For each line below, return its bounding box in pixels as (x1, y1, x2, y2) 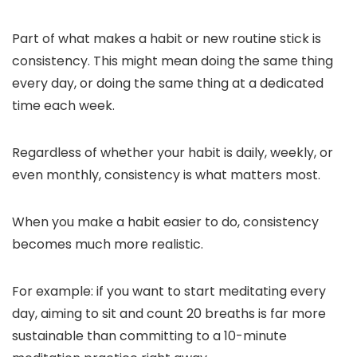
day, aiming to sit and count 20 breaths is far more (12, 304, 326, 323)
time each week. (12, 96, 115, 115)
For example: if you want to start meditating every (12, 282, 326, 300)
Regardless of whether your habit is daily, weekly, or (12, 143, 333, 162)
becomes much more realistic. (12, 235, 203, 253)
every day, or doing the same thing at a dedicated (12, 74, 324, 92)
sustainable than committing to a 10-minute (12, 327, 287, 345)
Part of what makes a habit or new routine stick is (12, 29, 321, 48)
